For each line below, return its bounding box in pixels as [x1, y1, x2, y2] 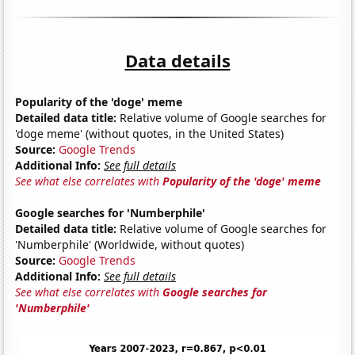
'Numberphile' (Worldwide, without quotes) [15, 236, 245, 252]
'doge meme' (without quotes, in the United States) [15, 125, 284, 141]
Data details [124, 48, 231, 72]
